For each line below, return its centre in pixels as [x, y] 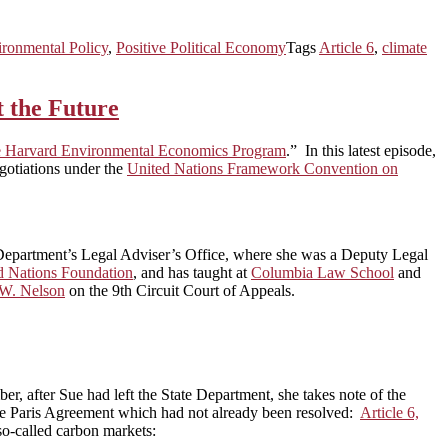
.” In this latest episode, [361, 150]
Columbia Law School [322, 272]
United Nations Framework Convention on [262, 168]
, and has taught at [192, 272]
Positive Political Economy [201, 47]
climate [404, 47]
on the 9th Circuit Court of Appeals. [180, 290]
